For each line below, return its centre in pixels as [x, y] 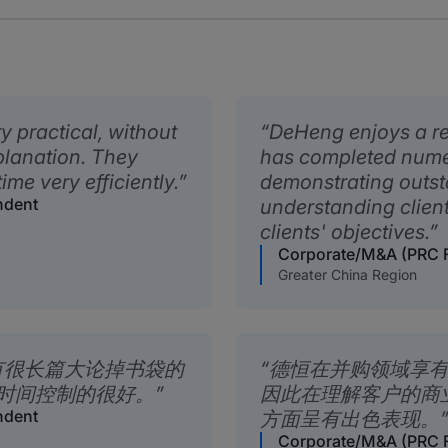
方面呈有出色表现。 [350, 419]
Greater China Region [347, 275]
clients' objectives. [344, 232]
